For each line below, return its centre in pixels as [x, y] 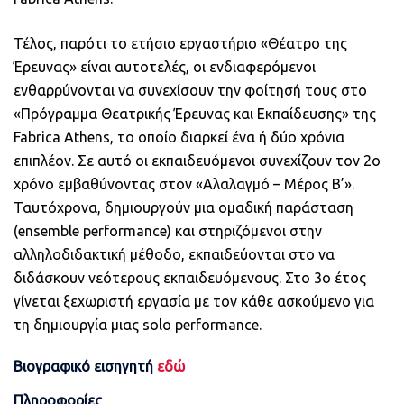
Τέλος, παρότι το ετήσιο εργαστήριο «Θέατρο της [180, 43]
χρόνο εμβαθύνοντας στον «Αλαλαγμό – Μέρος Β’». [184, 184]
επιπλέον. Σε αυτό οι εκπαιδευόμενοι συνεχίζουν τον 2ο [197, 160]
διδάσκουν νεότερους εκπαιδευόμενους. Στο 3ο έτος [190, 277]
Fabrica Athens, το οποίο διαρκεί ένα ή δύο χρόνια [179, 137]
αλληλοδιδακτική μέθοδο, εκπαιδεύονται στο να [174, 254]
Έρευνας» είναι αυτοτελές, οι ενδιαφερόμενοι [165, 66]
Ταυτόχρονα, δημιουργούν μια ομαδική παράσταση [184, 207]
